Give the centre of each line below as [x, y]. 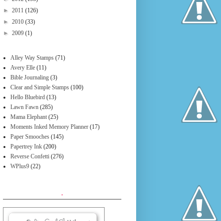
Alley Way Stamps [32, 58]
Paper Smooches [30, 137]
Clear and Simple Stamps [40, 87]
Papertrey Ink [26, 147]
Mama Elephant [29, 117]
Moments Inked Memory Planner [49, 127]
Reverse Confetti [30, 156]
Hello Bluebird [28, 97]
